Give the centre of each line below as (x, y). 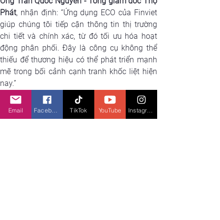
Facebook (55, 110)
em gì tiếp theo (49, 129)
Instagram (150, 110)
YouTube (110, 110)
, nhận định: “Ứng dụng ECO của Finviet (87, 13)
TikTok (79, 110)
